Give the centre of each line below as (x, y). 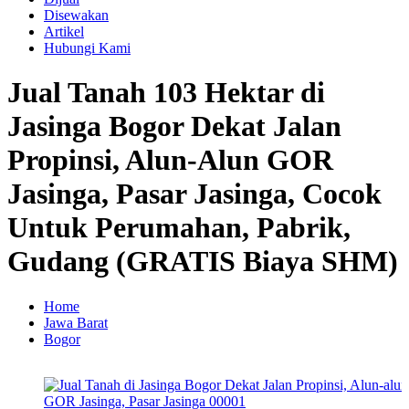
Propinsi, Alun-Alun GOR (170, 160)
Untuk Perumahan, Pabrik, (179, 228)
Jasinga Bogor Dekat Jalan (174, 126)
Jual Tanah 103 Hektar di (166, 93)
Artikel (64, 31)
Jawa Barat (76, 322)
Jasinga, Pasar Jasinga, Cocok (194, 194)
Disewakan (76, 15)
